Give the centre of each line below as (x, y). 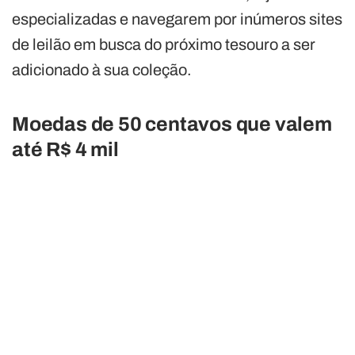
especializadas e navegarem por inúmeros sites (177, 19)
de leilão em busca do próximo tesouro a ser (164, 44)
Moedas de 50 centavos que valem (172, 124)
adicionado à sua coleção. (102, 69)
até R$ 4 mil (65, 149)
